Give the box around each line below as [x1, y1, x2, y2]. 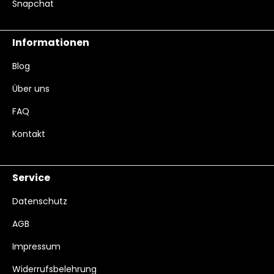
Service [12, 171, 50, 185]
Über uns [12, 83, 50, 95]
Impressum [12, 240, 61, 253]
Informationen [12, 35, 89, 50]
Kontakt [12, 128, 45, 140]
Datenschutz [12, 195, 67, 207]
